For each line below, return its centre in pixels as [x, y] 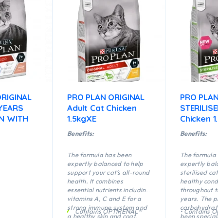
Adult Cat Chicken [102, 108]
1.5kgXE [82, 119]
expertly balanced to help [105, 164]
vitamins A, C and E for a [104, 199]
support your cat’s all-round [109, 173]
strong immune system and [107, 208]
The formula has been [100, 155]
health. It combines [95, 181]
